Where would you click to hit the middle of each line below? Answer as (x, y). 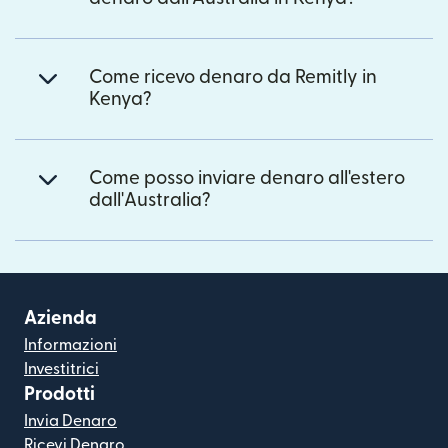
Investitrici (61, 369)
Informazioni (70, 345)
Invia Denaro (70, 421)
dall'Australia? (150, 201)
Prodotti (59, 395)
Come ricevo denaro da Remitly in (233, 78)
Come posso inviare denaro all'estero (247, 179)
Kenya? (120, 100)
